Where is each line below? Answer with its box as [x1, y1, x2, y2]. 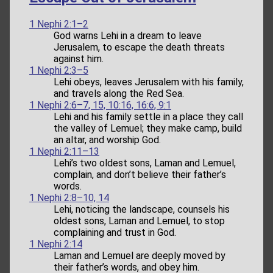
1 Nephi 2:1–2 [29, 18, 88, 30]
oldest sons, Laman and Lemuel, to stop [54, 215, 225, 227]
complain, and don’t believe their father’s [54, 169, 226, 181]
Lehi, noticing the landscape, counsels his [54, 204, 230, 216]
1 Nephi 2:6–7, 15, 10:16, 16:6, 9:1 [29, 99, 171, 112]
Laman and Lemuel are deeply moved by [54, 250, 225, 262]
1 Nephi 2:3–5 [29, 65, 88, 77]
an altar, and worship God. [54, 134, 161, 146]
